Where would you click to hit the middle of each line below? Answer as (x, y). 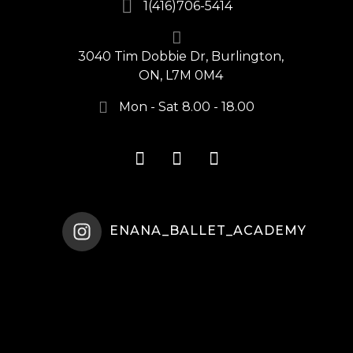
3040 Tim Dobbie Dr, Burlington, (180, 57)
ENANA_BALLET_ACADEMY (208, 231)
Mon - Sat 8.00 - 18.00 (187, 106)
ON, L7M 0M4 (180, 76)
